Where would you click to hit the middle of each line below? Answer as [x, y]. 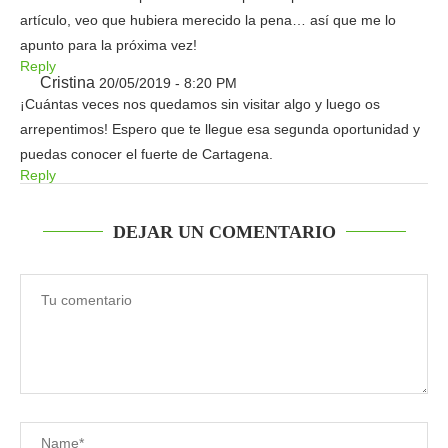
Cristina [67, 82]
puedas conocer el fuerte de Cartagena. [146, 154]
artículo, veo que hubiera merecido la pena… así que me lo [208, 20]
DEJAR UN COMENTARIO [224, 232]
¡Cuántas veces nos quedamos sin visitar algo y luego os [200, 104]
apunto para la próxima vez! [108, 45]
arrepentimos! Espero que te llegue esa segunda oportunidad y [220, 129]
